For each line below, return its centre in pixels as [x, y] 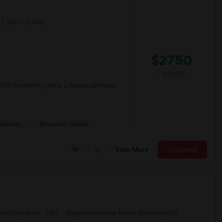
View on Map [25, 22]
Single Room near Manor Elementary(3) [122, 213]
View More [132, 150]
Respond [182, 150]
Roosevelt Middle [64, 124]
